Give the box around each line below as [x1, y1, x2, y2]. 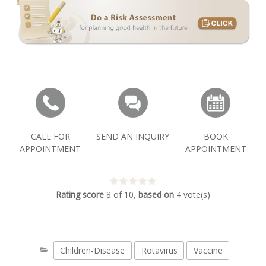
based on [138, 189, 174, 201]
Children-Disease [60, 245, 125, 256]
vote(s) [183, 189, 210, 201]
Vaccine [193, 245, 223, 256]
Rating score [56, 189, 104, 201]
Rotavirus [141, 245, 178, 256]
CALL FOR [30, 131, 70, 142]
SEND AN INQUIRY [96, 131, 170, 142]
